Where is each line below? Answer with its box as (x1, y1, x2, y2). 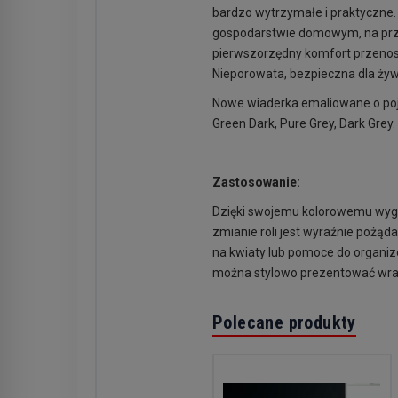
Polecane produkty (212, 312, 356, 333)
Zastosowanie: (212, 175, 300, 189)
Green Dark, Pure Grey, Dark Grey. (212, 116, 395, 131)
